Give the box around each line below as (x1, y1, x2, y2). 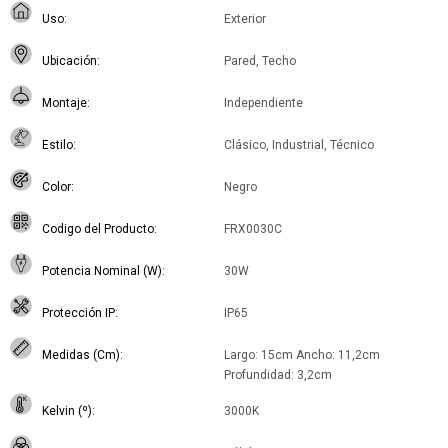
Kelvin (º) (42, 404, 92, 419)
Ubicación (42, 54, 97, 69)
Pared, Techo (224, 54, 296, 69)
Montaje (42, 96, 87, 111)
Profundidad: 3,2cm (224, 368, 332, 383)
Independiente (224, 96, 303, 111)
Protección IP (42, 306, 115, 321)
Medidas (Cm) (42, 348, 120, 363)
